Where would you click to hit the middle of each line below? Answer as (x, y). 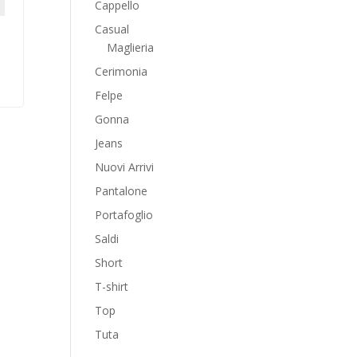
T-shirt (112, 286)
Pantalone (122, 191)
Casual (112, 29)
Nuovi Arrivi (125, 167)
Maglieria (131, 47)
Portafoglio (124, 215)
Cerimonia (122, 71)
